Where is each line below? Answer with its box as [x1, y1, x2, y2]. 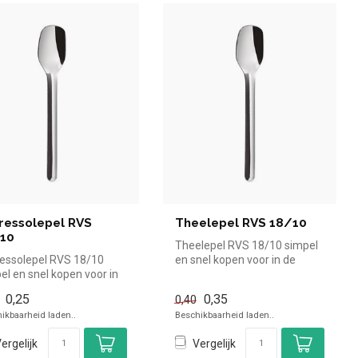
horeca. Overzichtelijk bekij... [174, 267, 316, 280]
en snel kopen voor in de [174, 253, 296, 266]
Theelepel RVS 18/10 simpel [174, 238, 318, 252]
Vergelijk [192, 336, 236, 350]
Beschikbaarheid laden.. [174, 309, 274, 321]
